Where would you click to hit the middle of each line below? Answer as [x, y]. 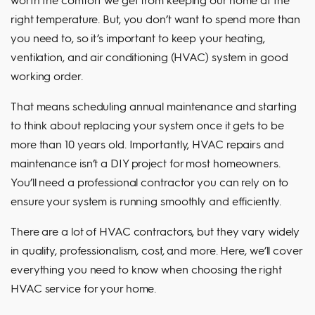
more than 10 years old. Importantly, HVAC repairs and [147, 144]
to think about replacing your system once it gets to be [147, 125]
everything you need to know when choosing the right [146, 269]
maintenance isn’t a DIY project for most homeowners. [146, 163]
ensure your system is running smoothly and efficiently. [146, 201]
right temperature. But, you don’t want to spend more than [156, 19]
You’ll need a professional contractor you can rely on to [150, 182]
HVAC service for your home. [84, 288]
